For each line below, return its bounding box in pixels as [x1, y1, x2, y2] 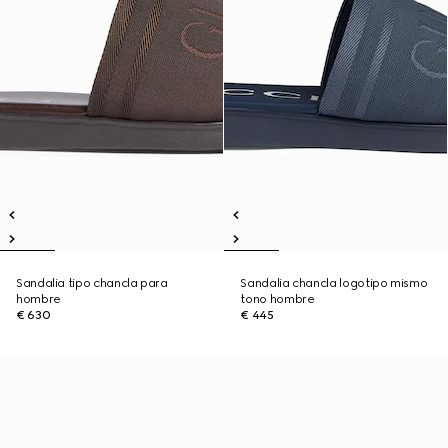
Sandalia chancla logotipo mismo [240, 276, 428, 290]
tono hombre [240, 292, 315, 306]
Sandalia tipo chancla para [16, 276, 168, 290]
